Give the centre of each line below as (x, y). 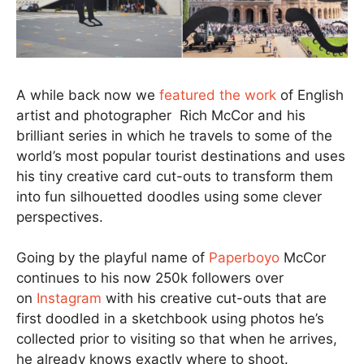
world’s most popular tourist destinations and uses (181, 156)
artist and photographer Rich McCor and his (161, 115)
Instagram (69, 299)
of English (310, 95)
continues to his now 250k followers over (150, 278)
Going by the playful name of (113, 258)
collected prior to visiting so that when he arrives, (177, 339)
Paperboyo (244, 258)
